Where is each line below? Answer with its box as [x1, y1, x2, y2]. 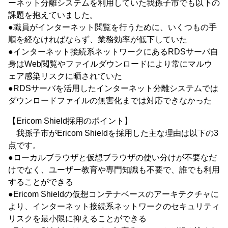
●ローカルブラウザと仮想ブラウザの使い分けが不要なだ [8, 153, 217, 162]
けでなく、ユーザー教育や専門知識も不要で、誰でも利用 [8, 165, 220, 174]
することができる [8, 178, 73, 186]
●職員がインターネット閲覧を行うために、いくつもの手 [8, 23, 217, 32]
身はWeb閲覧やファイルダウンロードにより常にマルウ [8, 60, 212, 68]
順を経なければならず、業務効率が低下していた [8, 35, 187, 44]
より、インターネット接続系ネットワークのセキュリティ [8, 202, 220, 211]
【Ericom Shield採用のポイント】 [8, 117, 132, 125]
